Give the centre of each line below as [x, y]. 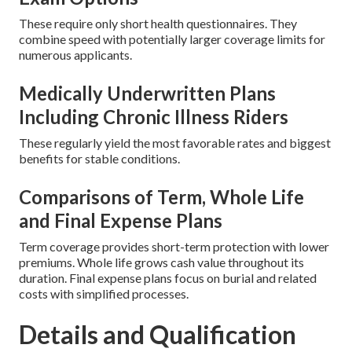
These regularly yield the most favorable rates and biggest [175, 143]
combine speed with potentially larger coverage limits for [172, 39]
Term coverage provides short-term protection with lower [174, 247]
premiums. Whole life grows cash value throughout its [161, 262]
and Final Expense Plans [121, 221]
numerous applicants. [75, 55]
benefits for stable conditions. [99, 159]
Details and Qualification [158, 335]
